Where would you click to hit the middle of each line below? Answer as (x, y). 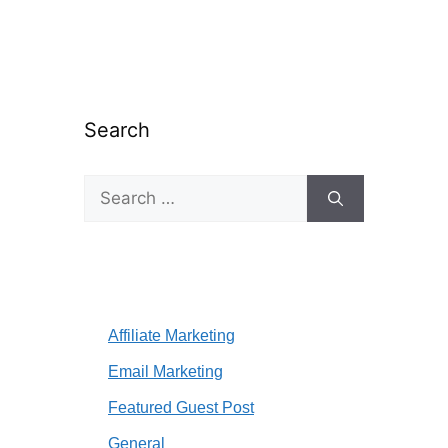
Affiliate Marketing (171, 336)
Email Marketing (165, 372)
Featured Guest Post (181, 408)
